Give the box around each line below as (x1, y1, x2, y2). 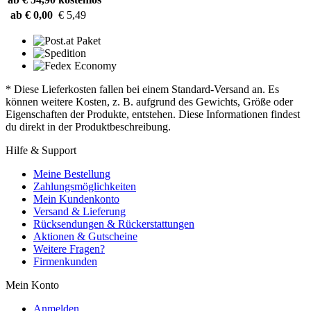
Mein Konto (6, 278, 59, 291)
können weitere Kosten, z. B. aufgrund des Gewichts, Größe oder (6, 95, 293, 108)
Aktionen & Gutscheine (33, 230, 137, 242)
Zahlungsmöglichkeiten (33, 180, 136, 192)
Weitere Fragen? (33, 242, 105, 255)
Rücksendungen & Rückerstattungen (33, 217, 194, 230)
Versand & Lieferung (33, 205, 126, 217)
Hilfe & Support (6, 144, 76, 156)
